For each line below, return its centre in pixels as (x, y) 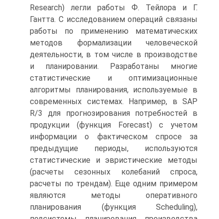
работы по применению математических (114, 31)
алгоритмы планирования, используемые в (114, 90)
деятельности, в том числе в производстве (114, 55)
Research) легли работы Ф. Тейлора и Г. (114, 8)
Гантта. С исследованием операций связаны (114, 19)
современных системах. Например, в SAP (114, 101)
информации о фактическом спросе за (114, 137)
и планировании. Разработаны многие (114, 66)
